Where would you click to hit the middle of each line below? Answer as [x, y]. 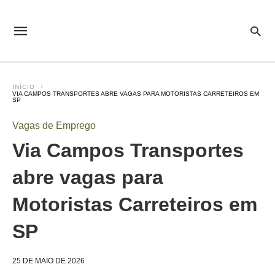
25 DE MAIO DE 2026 [48, 261]
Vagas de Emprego [54, 126]
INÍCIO [24, 87]
